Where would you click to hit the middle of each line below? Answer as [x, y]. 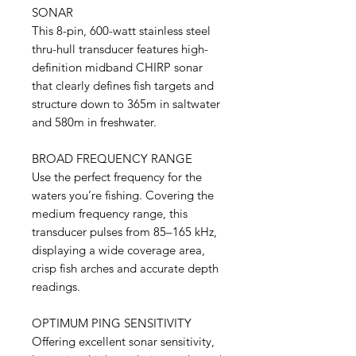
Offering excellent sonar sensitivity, [123, 341]
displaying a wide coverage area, [118, 250]
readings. [56, 286]
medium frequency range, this [110, 213]
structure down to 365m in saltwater [126, 104]
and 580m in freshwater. [94, 122]
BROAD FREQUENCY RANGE [112, 159]
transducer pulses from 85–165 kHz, [124, 232]
